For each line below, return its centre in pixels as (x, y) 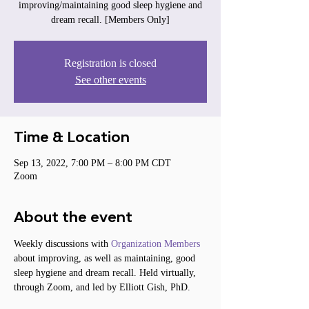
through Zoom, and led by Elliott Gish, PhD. (102, 287)
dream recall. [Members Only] (110, 20)
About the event (73, 217)
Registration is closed (110, 63)
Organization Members (156, 244)
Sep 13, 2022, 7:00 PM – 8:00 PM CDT (92, 163)
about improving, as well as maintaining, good (106, 258)
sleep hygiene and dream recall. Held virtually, (106, 273)
